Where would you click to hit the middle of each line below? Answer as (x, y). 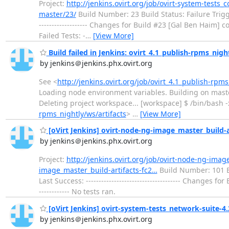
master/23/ (57, 14)
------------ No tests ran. (77, 192)
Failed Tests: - (62, 36)
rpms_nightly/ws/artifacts (82, 113)
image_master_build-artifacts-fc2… (98, 170)
